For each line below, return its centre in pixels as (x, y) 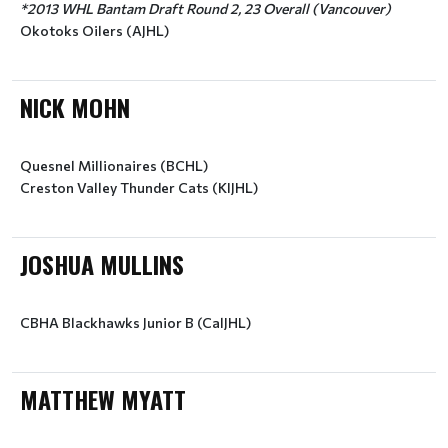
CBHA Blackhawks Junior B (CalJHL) (135, 322)
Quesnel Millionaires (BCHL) (114, 165)
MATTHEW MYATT (103, 399)
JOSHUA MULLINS (102, 264)
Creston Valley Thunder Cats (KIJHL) (139, 187)
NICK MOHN (75, 107)
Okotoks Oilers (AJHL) (94, 30)
